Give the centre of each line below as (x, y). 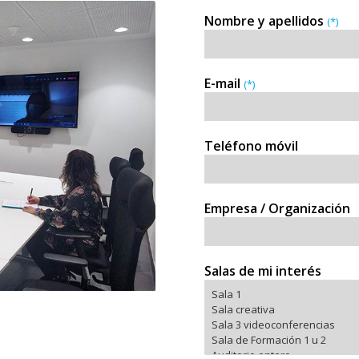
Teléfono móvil (251, 145)
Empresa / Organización (277, 208)
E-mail (224, 83)
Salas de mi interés (263, 270)
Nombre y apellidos (266, 20)
